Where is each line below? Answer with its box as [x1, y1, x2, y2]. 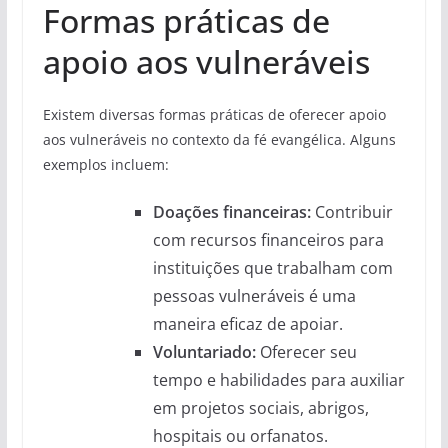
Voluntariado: [152, 341, 256, 364]
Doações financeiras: [152, 201, 311, 224]
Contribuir [310, 201, 393, 224]
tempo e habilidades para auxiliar [152, 369, 405, 392]
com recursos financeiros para [152, 229, 384, 252]
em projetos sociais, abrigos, [152, 397, 369, 420]
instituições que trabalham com [152, 257, 393, 280]
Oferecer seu [255, 341, 357, 364]
